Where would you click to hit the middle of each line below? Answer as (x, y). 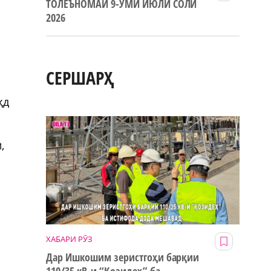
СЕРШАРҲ (80, 78)
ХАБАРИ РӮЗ (69, 239)
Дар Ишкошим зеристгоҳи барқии (123, 257)
